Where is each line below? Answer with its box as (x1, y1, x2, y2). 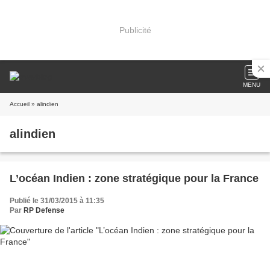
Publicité (119, 25, 151, 35)
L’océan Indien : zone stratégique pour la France (10, 172, 259, 184)
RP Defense (24, 206, 64, 215)
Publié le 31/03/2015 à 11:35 (10, 196, 104, 205)
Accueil (10, 101, 30, 107)
